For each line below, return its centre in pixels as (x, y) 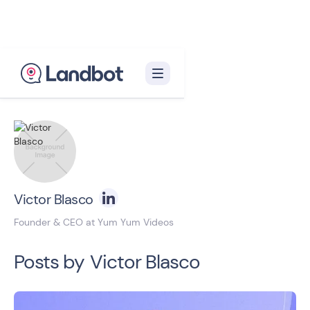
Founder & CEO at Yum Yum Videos (94, 222)
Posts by (49, 262)
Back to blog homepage (86, 90)
